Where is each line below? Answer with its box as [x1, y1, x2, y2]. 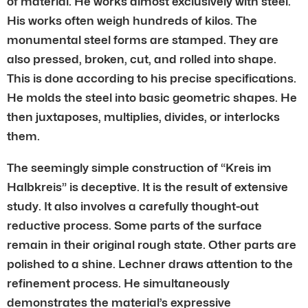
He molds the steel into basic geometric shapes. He [7, 90, 297, 104]
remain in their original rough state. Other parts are [7, 237, 296, 252]
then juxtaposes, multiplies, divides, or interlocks [7, 109, 280, 124]
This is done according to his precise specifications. [7, 71, 296, 85]
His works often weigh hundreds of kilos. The [7, 13, 257, 27]
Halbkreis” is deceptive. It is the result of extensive [7, 179, 288, 194]
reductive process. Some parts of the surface [7, 218, 262, 232]
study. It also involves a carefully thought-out [7, 199, 258, 213]
